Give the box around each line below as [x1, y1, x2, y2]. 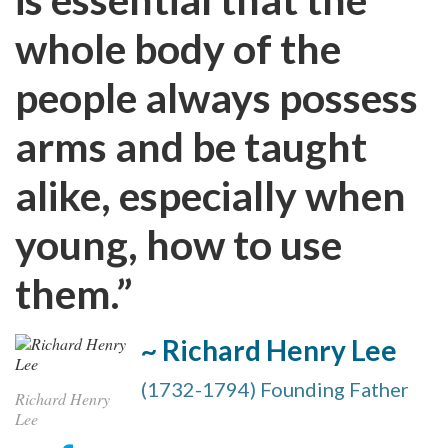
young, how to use [15, 220, 342, 269]
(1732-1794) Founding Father [141, 377, 409, 401]
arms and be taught [15, 122, 367, 171]
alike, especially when [15, 171, 406, 220]
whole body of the [15, 24, 341, 73]
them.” [15, 269, 133, 318]
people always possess [15, 73, 418, 122]
